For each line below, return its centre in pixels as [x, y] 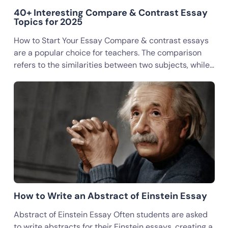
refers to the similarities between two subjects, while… [114, 65]
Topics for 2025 [48, 22]
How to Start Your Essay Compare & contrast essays [111, 40]
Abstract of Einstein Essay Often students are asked [110, 215]
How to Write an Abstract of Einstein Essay [110, 196]
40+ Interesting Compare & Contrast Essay [110, 13]
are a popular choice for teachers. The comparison [107, 53]
